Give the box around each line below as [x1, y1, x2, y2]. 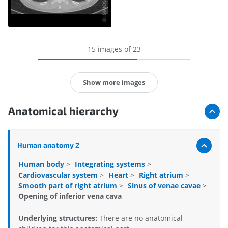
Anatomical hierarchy [8, 104, 119, 118]
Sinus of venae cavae [128, 181, 203, 191]
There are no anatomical [99, 213, 183, 223]
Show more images [83, 77, 145, 87]
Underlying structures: [18, 213, 99, 223]
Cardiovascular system [18, 170, 100, 180]
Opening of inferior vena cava [18, 191, 122, 202]
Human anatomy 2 [17, 140, 80, 150]
